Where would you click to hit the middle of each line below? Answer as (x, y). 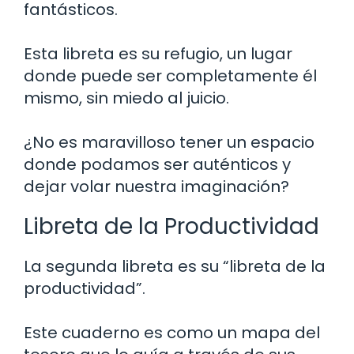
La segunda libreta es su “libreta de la (175, 267)
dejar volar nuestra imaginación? (156, 187)
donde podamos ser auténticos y (157, 165)
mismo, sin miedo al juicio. (126, 98)
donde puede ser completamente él (170, 76)
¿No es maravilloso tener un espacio (169, 143)
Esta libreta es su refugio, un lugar (158, 54)
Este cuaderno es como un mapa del (172, 333)
